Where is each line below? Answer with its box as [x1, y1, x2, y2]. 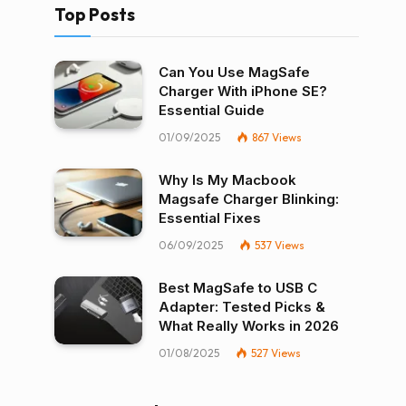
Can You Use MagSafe [159, 63, 310, 81]
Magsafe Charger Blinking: [159, 190, 339, 208]
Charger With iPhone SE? [159, 82, 327, 100]
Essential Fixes [159, 209, 261, 227]
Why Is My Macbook [159, 171, 296, 188]
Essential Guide [159, 101, 265, 119]
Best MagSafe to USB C [159, 279, 317, 296]
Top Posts [54, 4, 135, 25]
